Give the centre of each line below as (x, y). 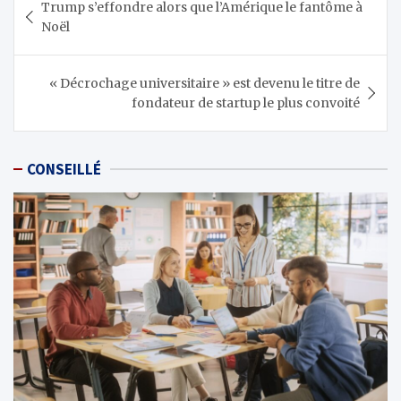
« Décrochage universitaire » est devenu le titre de (205, 83)
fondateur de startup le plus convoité (246, 103)
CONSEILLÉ (64, 169)
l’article (55, 49)
